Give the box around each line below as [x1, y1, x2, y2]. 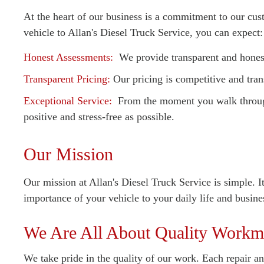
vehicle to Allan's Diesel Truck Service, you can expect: [24, 27, 263, 39]
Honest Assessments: [24, 51, 116, 64]
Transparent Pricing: [24, 73, 110, 85]
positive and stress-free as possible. [24, 111, 174, 123]
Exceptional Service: [24, 95, 112, 107]
